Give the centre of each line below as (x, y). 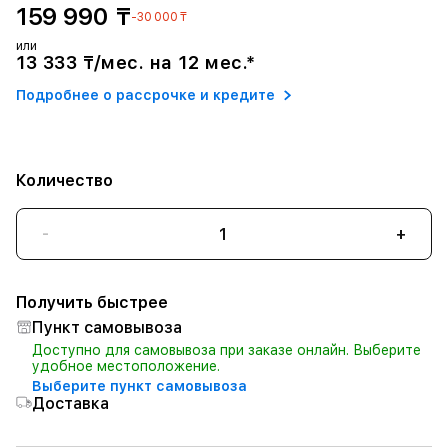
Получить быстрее (92, 302)
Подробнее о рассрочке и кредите (145, 94)
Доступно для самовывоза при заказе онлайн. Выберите (226, 350)
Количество (64, 180)
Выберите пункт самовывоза (139, 386)
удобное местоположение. (126, 366)
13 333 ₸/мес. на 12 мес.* (135, 62)
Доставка (70, 403)
